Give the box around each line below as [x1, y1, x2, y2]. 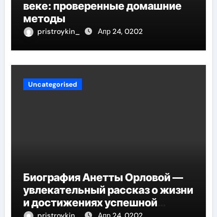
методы [23, 12, 65, 25]
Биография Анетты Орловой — [23, 170, 183, 184]
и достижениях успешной [23, 196, 157, 209]
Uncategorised [28, 79, 77, 89]
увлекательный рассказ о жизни [23, 183, 193, 196]
